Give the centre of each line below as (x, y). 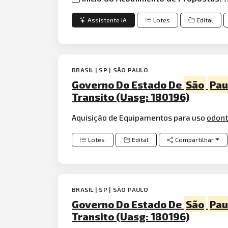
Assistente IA (107, 20)
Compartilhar (195, 139)
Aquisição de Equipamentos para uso (139, 118)
